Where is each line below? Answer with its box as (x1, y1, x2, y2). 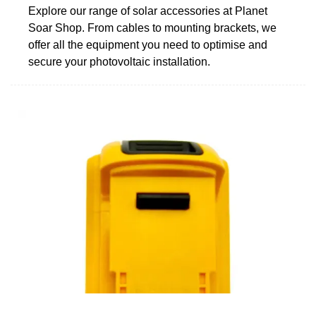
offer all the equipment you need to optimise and (28, 38, 267, 51)
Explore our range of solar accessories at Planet (28, 4, 267, 17)
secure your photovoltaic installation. (28, 55, 210, 68)
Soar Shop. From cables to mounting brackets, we (28, 21, 276, 34)
